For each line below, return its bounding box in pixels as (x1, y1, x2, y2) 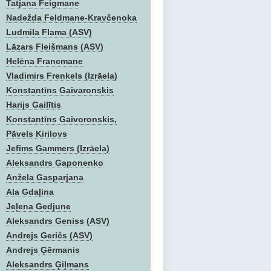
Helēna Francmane (6, 56, 83, 66)
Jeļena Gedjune (6, 201, 71, 211)
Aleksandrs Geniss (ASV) (6, 216, 109, 226)
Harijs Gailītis (6, 100, 61, 109)
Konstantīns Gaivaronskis (6, 85, 114, 95)
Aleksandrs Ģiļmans (6, 260, 89, 269)
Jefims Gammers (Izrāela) (6, 143, 109, 153)
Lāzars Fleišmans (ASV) (6, 42, 103, 51)
